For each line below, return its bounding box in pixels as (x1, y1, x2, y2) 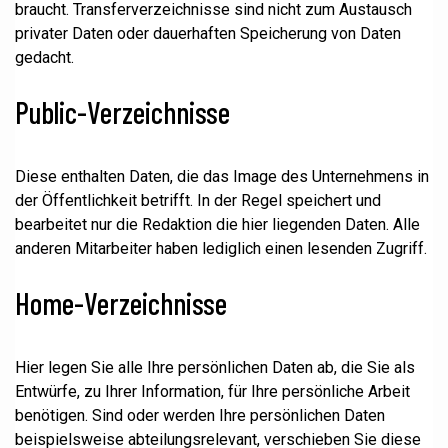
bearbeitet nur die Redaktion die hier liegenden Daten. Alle (15, 215, 420, 234)
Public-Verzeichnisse (15, 94, 230, 130)
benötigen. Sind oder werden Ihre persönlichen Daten (15, 406, 385, 425)
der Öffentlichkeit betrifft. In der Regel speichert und (15, 191, 381, 210)
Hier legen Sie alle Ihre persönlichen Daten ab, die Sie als (15, 358, 415, 377)
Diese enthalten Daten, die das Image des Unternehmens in (15, 167, 429, 186)
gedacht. (15, 48, 74, 67)
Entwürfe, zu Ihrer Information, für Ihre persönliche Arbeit (15, 382, 410, 401)
